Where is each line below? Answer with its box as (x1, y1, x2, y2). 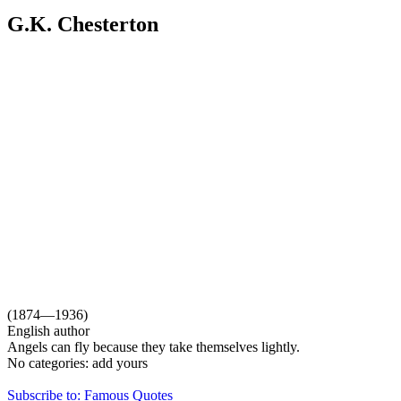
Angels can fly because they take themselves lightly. (7, 338, 300, 354)
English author (7, 322, 90, 338)
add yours (92, 354, 148, 371)
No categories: (7, 354, 89, 371)
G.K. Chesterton (7, 12, 158, 36)
